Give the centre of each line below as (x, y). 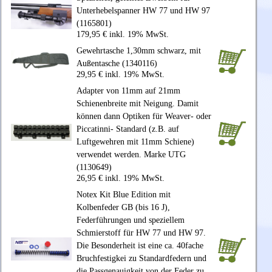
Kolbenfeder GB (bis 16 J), (123, 208)
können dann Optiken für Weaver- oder (144, 117)
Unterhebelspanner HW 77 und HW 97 (143, 11)
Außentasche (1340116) (117, 64)
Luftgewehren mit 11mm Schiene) (135, 142)
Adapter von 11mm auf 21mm (128, 91)
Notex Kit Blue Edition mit (124, 195)
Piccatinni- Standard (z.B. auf (128, 129)
